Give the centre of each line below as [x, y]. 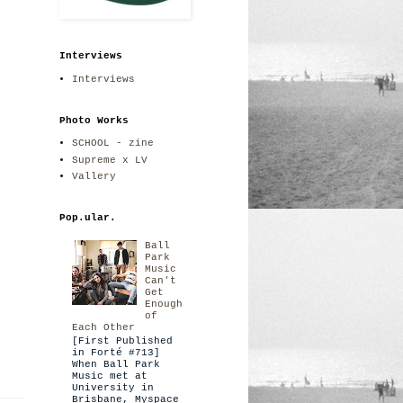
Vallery [94, 177]
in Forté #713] [116, 353]
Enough [164, 304]
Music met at [109, 376]
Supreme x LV [109, 160]
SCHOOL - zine [112, 143]
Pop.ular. [88, 218]
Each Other [103, 327]
